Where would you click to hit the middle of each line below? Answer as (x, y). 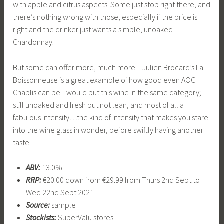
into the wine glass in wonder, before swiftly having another (108, 130)
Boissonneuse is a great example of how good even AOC (104, 80)
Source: (38, 205)
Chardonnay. (34, 42)
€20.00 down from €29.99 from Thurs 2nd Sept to (121, 180)
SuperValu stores (85, 218)
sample (63, 205)
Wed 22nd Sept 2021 (60, 193)
